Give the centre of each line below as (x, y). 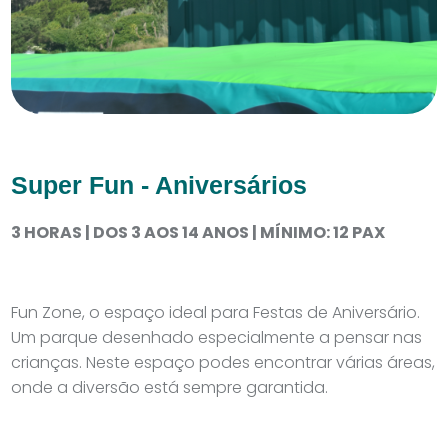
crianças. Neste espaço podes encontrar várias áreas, (223, 362)
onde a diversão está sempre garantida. (170, 387)
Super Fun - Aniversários (159, 185)
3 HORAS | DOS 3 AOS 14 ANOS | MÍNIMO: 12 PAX (198, 232)
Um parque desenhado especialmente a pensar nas (217, 337)
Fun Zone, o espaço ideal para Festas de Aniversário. (216, 312)
